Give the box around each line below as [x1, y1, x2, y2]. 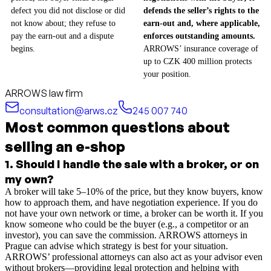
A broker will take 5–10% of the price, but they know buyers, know [5, 186, 263, 197]
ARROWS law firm [5, 87, 83, 99]
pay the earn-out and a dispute [11, 31, 114, 41]
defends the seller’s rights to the [143, 5, 259, 15]
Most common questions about [5, 117, 230, 136]
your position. [143, 69, 191, 79]
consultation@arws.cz [19, 104, 118, 117]
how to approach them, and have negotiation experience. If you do [5, 197, 258, 207]
